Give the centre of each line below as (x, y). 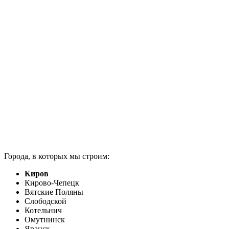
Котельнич (43, 210)
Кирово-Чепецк (52, 182)
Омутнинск (45, 219)
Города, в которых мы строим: (57, 156)
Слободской (45, 201)
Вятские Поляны (54, 192)
